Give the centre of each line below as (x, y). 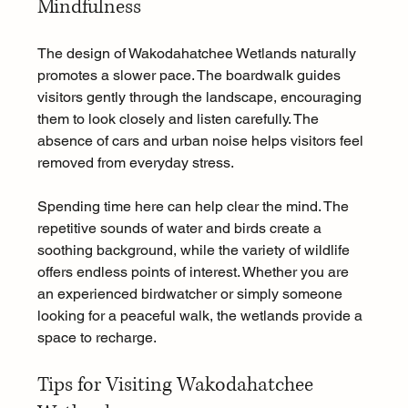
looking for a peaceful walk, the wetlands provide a (201, 316)
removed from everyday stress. (135, 163)
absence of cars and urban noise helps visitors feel (202, 141)
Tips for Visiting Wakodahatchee (177, 385)
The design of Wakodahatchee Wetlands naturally (198, 54)
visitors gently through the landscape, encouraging (201, 97)
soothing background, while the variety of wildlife (195, 250)
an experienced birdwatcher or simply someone (191, 294)
